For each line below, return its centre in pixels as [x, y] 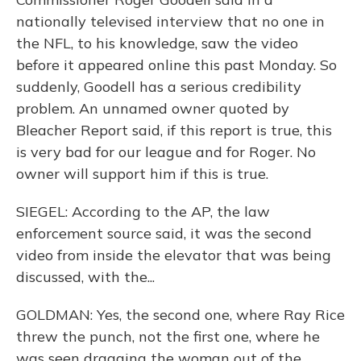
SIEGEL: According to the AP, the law [143, 212]
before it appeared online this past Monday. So [176, 65]
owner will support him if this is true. [142, 174]
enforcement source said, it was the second [164, 233]
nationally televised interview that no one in [170, 21]
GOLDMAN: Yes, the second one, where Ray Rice [180, 315]
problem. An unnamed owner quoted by [153, 108]
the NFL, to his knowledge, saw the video [157, 43]
